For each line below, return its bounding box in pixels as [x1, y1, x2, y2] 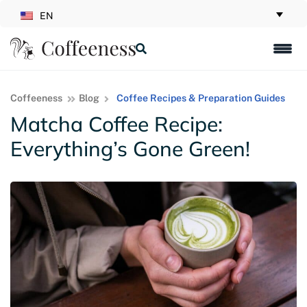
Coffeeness [10, 93, 62, 103]
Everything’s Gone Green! [10, 136, 250, 162]
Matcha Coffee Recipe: [10, 111, 223, 137]
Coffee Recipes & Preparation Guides [116, 93, 285, 103]
